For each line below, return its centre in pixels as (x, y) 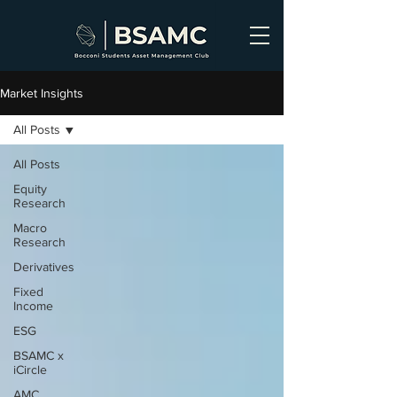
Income (33, 306)
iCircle (30, 370)
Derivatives (44, 267)
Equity (30, 189)
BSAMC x (39, 355)
